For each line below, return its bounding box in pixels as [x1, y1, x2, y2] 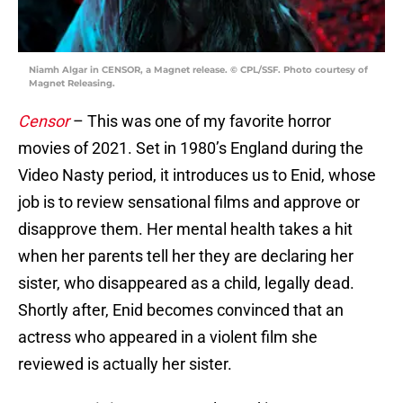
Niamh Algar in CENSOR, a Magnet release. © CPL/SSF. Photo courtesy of [29, 64, 368, 76]
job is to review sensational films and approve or [18, 193, 360, 212]
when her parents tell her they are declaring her [18, 246, 354, 266]
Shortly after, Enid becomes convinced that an [18, 300, 344, 320]
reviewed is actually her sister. [18, 354, 232, 374]
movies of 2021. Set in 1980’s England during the [18, 139, 363, 158]
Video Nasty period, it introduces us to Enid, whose [18, 166, 376, 185]
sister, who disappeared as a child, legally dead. [18, 273, 354, 293]
